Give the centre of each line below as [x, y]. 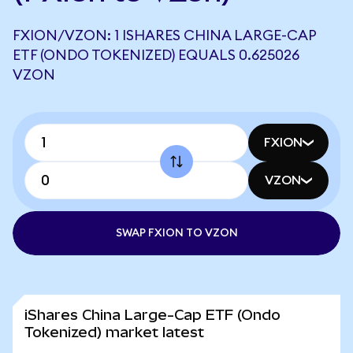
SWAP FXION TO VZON [176, 233]
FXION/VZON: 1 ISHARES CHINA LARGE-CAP [164, 35]
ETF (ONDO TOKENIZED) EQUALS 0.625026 [156, 55]
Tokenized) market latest [114, 332]
